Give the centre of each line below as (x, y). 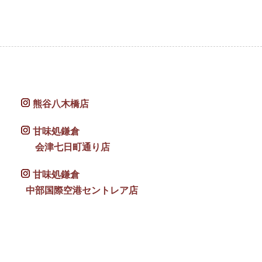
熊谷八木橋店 (61, 104)
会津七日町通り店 (65, 147)
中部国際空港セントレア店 (79, 190)
